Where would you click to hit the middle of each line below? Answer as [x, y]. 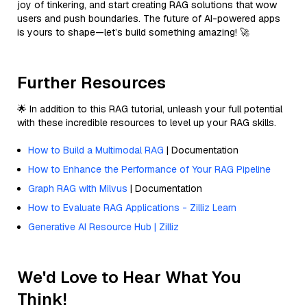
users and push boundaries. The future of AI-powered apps [149, 18]
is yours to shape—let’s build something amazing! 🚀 [133, 32]
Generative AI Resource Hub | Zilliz [103, 226]
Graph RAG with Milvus [78, 188]
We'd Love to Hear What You [129, 277]
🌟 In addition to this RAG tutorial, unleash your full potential [150, 109]
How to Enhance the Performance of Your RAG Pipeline [149, 169]
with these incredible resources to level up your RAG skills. [147, 122]
